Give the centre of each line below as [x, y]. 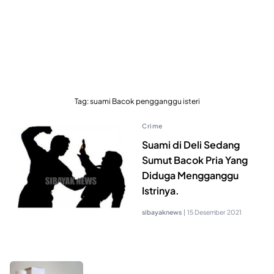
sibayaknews [162, 212]
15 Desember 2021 [214, 212]
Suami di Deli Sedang [191, 144]
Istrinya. [161, 190]
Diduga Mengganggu [190, 175]
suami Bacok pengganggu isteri [145, 101]
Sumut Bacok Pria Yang [195, 160]
